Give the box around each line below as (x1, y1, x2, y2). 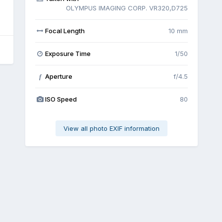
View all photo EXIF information (63, 124, 160, 132)
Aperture (45, 72, 73, 80)
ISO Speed (45, 95, 77, 103)
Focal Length (45, 26, 85, 35)
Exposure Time (45, 49, 91, 57)
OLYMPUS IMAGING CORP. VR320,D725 (65, 3, 188, 12)
